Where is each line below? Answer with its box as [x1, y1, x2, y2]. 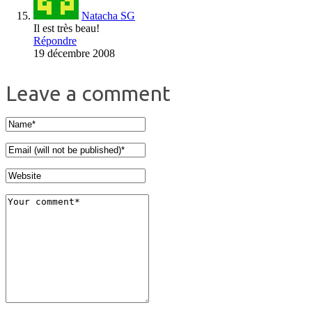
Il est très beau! [33, 22, 100, 35]
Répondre [33, 35, 77, 47]
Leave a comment [6, 81, 171, 106]
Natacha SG [81, 10, 135, 22]
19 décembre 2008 [33, 47, 115, 60]
